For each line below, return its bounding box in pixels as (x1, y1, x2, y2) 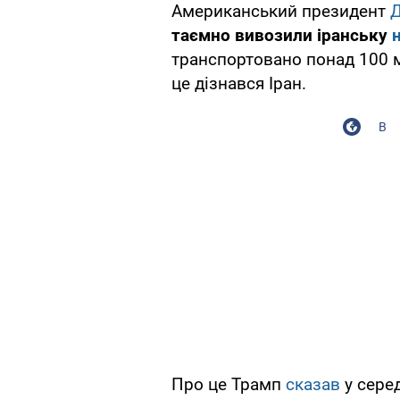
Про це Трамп (171, 374, 286, 396)
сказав (286, 374, 340, 396)
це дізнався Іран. (171, 73, 306, 95)
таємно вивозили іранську (171, 25, 392, 46)
